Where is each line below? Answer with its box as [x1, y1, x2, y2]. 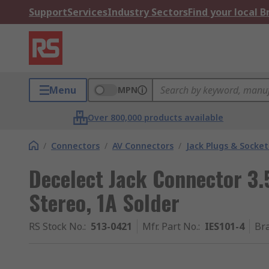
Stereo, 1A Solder [29, 186, 180, 218]
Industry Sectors [107, 5, 188, 19]
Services [67, 5, 107, 19]
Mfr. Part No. [142, 220, 198, 233]
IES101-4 [205, 220, 244, 233]
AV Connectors [112, 140, 174, 151]
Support [29, 5, 67, 19]
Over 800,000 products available [88, 112, 224, 123]
